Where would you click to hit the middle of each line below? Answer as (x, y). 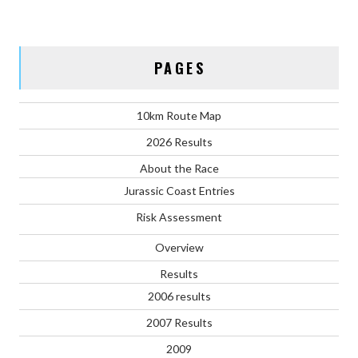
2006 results (179, 296)
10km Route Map (179, 116)
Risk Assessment (179, 217)
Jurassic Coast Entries (179, 191)
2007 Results (179, 323)
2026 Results (179, 142)
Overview (179, 248)
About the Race (179, 169)
